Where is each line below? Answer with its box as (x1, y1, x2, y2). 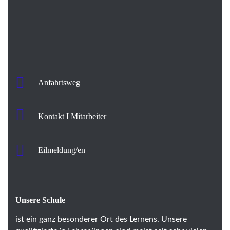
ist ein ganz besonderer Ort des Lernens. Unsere (15, 215, 187, 223)
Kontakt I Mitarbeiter (38, 111, 106, 121)
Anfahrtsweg (38, 78, 80, 87)
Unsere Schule (15, 195, 65, 204)
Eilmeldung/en (38, 145, 85, 155)
